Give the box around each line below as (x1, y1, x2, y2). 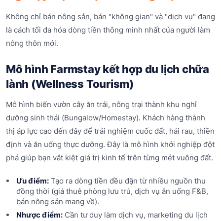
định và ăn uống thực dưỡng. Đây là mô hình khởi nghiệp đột (6, 140, 215, 149)
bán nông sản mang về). (16, 196, 99, 206)
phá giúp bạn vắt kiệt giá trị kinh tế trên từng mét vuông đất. (6, 153, 213, 163)
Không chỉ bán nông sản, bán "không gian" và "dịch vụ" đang (6, 11, 215, 21)
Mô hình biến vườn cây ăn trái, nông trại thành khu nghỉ (6, 100, 197, 110)
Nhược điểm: (16, 210, 63, 220)
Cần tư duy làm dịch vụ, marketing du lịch (62, 210, 208, 220)
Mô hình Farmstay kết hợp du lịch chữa (6, 62, 210, 75)
